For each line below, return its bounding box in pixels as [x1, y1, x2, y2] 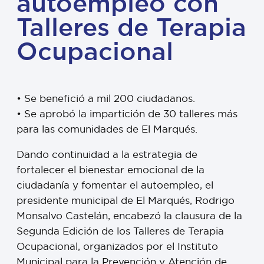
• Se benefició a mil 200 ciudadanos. [16, 92, 195, 105]
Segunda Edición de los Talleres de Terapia [16, 225, 224, 237]
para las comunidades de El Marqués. [16, 123, 197, 136]
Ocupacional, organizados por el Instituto [16, 240, 218, 253]
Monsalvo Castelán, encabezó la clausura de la [16, 209, 242, 222]
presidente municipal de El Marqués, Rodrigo [16, 194, 235, 207]
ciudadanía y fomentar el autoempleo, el [16, 179, 213, 192]
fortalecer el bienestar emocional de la [16, 163, 204, 176]
